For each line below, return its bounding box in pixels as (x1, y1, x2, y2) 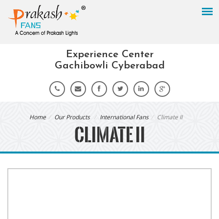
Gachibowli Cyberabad (54, 61, 165, 71)
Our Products (54, 113, 90, 121)
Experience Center (66, 49, 153, 60)
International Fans (100, 113, 149, 121)
